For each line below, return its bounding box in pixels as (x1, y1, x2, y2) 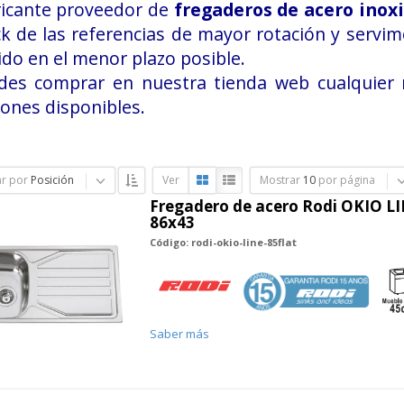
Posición (30, 172, 74, 188)
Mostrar (259, 172, 300, 188)
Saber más (149, 325, 209, 342)
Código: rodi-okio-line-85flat (149, 235, 297, 250)
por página (317, 172, 375, 188)
